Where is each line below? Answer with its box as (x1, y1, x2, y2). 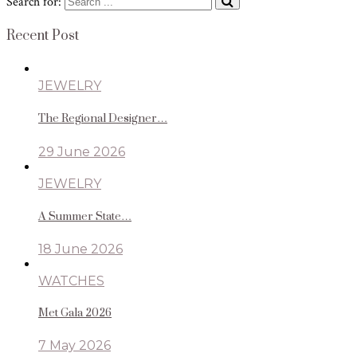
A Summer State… (38, 209, 131, 224)
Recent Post (6, 27, 79, 45)
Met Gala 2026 (38, 306, 112, 321)
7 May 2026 (38, 338, 111, 354)
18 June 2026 (38, 241, 123, 257)
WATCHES (38, 273, 104, 288)
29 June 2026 (38, 143, 125, 159)
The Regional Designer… (38, 112, 167, 127)
